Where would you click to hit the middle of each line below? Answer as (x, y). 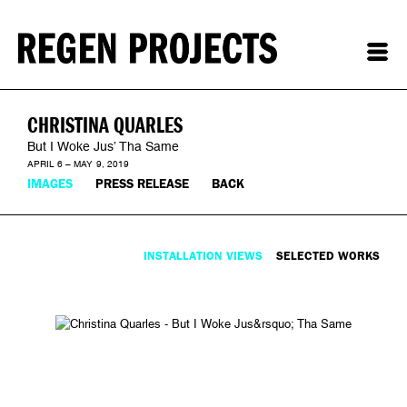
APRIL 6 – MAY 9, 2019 (78, 164)
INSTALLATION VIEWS (203, 256)
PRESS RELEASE (142, 184)
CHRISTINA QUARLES (105, 125)
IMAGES (50, 184)
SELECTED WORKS (328, 256)
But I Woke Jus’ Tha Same (103, 146)
